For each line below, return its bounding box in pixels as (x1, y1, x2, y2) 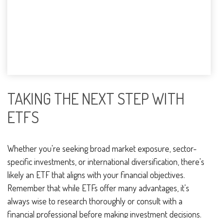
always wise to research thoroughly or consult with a (7, 196, 182, 207)
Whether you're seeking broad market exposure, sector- (7, 143, 197, 154)
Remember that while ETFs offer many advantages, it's (7, 182, 189, 194)
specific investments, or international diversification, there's (7, 156, 204, 167)
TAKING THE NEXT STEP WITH (7, 88, 184, 109)
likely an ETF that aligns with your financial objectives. (7, 169, 185, 181)
